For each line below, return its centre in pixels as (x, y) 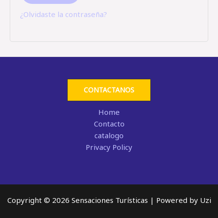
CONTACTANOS (109, 90)
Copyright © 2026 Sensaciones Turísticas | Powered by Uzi (109, 200)
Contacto (109, 123)
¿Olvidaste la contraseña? (64, 14)
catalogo (109, 135)
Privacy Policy (109, 147)
